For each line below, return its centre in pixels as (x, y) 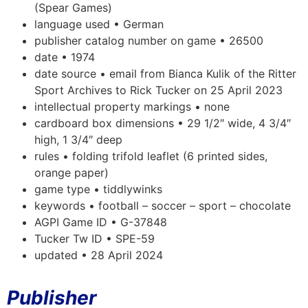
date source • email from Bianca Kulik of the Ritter (165, 74)
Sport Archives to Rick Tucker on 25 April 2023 (158, 90)
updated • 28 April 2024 (99, 255)
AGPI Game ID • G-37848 (101, 222)
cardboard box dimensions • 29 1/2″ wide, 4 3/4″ (163, 123)
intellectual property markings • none (132, 107)
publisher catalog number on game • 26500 (149, 41)
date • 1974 (65, 57)
